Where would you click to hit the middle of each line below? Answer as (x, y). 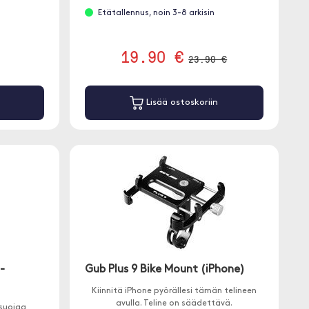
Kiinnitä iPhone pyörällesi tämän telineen (174, 291)
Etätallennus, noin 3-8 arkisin (156, 13)
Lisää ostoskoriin (181, 103)
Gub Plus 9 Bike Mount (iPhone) (165, 270)
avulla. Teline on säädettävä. (174, 303)
